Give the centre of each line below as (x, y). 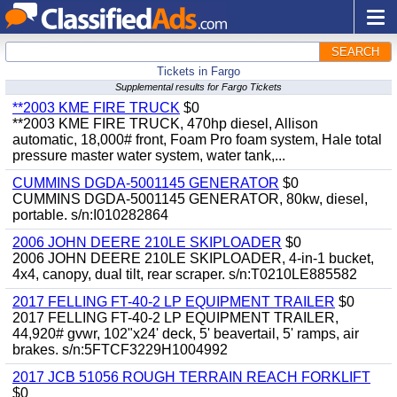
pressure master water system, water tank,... (149, 156)
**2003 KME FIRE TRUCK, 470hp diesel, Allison (165, 124)
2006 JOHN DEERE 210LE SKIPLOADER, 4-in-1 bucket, (193, 258)
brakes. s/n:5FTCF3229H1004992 (120, 350)
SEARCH (355, 52)
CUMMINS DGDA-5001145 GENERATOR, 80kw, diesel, (190, 199)
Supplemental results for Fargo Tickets (198, 87)
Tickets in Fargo (198, 71)
